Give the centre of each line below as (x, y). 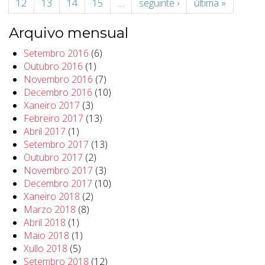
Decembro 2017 (58, 184)
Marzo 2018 (50, 210)
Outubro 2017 (53, 158)
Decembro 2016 (58, 93)
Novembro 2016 (58, 80)
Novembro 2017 (58, 171)
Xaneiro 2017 (52, 106)
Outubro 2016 (53, 67)
